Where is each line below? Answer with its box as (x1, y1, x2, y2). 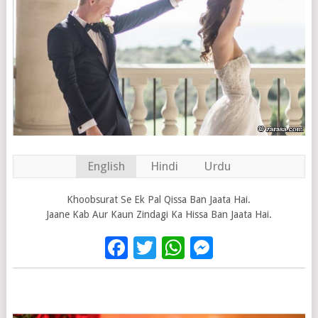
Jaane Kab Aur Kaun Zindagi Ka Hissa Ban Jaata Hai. (45, 209, 272, 221)
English (87, 159, 125, 174)
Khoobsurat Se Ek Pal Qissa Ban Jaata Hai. (67, 194, 251, 206)
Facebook (127, 234, 226, 262)
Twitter (155, 234, 230, 262)
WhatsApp (184, 234, 289, 262)
